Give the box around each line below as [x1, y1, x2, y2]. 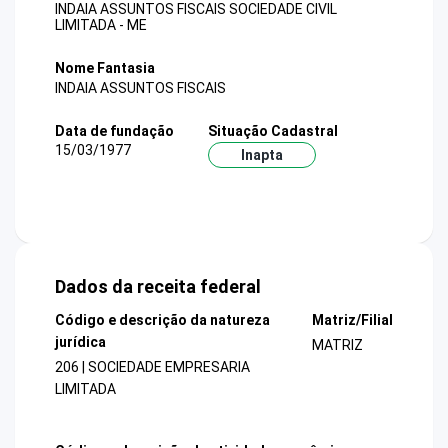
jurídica [55, 334, 106, 351]
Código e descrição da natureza [55, 312, 270, 329]
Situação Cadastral [208, 122, 338, 139]
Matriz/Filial [311, 312, 393, 329]
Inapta [241, 146, 283, 163]
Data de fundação [55, 122, 174, 139]
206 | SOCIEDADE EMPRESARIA [55, 359, 250, 376]
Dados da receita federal [55, 276, 261, 298]
